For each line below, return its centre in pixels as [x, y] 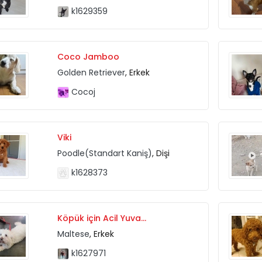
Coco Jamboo [88, 56]
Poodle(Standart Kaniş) [104, 153]
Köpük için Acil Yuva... [101, 218]
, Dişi [161, 153]
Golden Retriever [91, 72]
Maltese [73, 234]
